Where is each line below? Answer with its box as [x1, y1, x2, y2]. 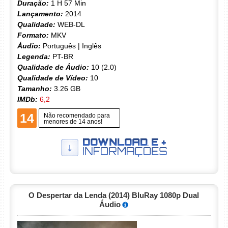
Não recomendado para [43, 111, 110, 119]
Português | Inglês [40, 41, 101, 50]
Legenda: [17, 52, 50, 61]
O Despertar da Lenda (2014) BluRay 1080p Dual [28, 191, 199, 199]
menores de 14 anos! [43, 118, 102, 125]
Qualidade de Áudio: [17, 63, 89, 71]
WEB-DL [55, 20, 85, 28]
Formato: [17, 31, 49, 39]
